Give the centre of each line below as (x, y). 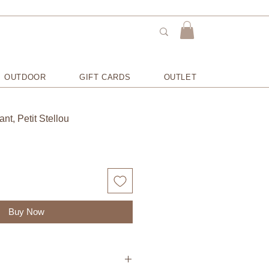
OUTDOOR (25, 77)
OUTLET (180, 77)
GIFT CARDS (105, 77)
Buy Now (26, 212)
